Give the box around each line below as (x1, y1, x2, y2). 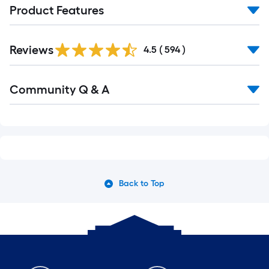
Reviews (10, 43, 53, 57)
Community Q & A (10, 82, 109, 97)
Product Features (10, 3, 104, 17)
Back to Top (118, 178, 165, 189)
